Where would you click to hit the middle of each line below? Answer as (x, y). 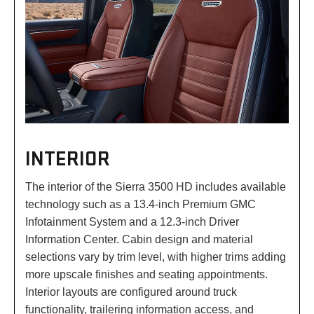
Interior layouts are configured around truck (131, 292)
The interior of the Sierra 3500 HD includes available (156, 187)
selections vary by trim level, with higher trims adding (156, 257)
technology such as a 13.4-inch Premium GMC (141, 205)
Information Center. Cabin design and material (139, 240)
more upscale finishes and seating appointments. (146, 275)
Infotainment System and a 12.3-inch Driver (132, 222)
